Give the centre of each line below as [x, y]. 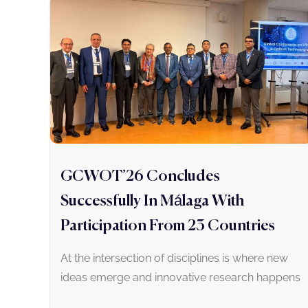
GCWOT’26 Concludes [140, 177]
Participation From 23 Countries [168, 227]
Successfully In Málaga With [152, 202]
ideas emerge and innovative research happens [180, 278]
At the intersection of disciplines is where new [174, 258]
